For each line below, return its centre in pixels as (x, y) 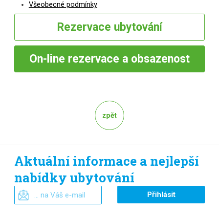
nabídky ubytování (74, 177)
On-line (47, 59)
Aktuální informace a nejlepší (106, 161)
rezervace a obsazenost (127, 59)
